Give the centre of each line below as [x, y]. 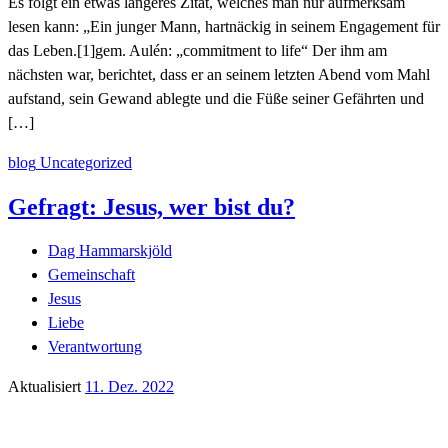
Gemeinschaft [91, 274]
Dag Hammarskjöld [110, 250]
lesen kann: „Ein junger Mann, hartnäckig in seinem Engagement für [224, 26]
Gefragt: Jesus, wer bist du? [151, 206]
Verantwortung [95, 346]
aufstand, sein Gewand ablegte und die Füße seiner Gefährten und [216, 98]
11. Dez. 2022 [129, 386]
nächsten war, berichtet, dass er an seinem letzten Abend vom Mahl [219, 74]
